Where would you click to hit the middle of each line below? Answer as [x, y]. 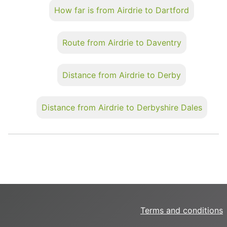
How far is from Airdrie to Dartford [122, 10]
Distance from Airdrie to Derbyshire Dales [122, 107]
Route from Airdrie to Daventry [122, 42]
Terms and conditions [182, 210]
